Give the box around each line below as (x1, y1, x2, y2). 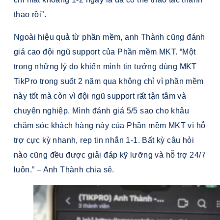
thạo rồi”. (14, 10, 47, 19)
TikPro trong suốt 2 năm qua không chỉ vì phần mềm (14, 77, 204, 86)
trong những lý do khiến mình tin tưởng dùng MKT (14, 62, 197, 71)
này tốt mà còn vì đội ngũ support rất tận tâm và (14, 92, 187, 101)
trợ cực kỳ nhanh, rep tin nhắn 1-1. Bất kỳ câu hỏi (14, 136, 194, 145)
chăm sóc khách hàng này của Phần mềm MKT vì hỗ (14, 121, 206, 130)
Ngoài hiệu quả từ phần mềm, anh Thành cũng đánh (14, 33, 205, 42)
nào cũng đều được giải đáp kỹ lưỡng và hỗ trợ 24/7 (14, 151, 206, 160)
